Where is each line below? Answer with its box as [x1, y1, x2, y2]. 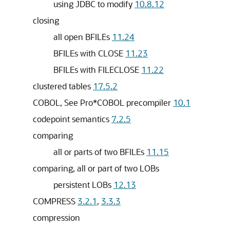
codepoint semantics [33, 113, 111, 124]
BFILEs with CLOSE [53, 48, 125, 59]
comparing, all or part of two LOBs [33, 163, 159, 174]
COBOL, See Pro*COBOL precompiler [33, 97, 173, 108]
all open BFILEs [53, 31, 112, 42]
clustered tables [33, 81, 93, 91]
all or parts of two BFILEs [53, 146, 146, 157]
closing [33, 15, 59, 26]
